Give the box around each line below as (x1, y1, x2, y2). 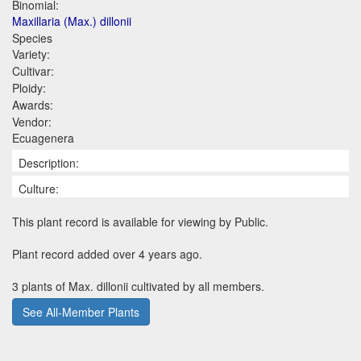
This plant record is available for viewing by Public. (12, 213, 268, 230)
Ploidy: (12, 79, 46, 96)
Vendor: (12, 113, 52, 130)
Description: (19, 154, 79, 171)
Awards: (12, 96, 53, 113)
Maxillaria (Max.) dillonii (12, 12, 131, 29)
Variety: (12, 45, 50, 62)
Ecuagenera (12, 129, 74, 146)
